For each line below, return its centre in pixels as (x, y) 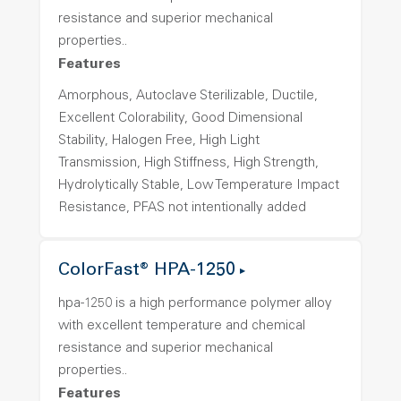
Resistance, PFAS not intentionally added (182, 208)
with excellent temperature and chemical (182, 326)
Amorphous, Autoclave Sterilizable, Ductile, (188, 96)
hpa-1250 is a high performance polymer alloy (195, 304)
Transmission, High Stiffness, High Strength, (188, 163)
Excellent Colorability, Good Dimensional (180, 119)
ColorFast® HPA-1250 (147, 271)
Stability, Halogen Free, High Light (159, 141)
